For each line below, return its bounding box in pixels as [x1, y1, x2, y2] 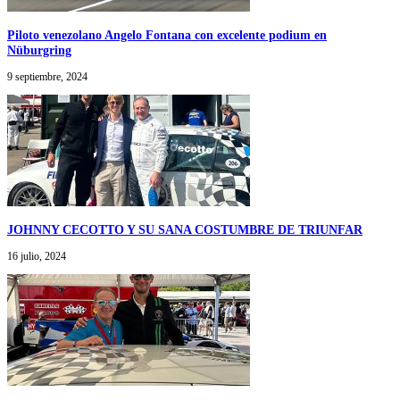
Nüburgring [7, 42, 71, 57]
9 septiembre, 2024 [7, 70, 87, 83]
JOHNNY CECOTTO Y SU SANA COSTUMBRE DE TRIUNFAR [7, 221, 362, 237]
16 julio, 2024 [7, 249, 66, 262]
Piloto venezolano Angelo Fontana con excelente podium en [7, 27, 327, 42]
